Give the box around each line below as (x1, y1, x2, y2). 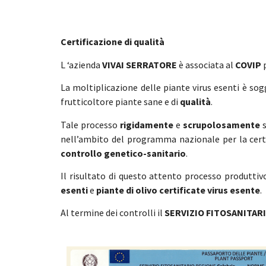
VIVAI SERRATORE (102, 58, 177, 71)
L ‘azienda (61, 58, 102, 71)
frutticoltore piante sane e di (61, 96, 180, 108)
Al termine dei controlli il (61, 207, 164, 219)
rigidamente (120, 118, 173, 131)
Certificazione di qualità (61, 36, 164, 48)
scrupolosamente (183, 118, 260, 131)
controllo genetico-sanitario (61, 147, 186, 159)
